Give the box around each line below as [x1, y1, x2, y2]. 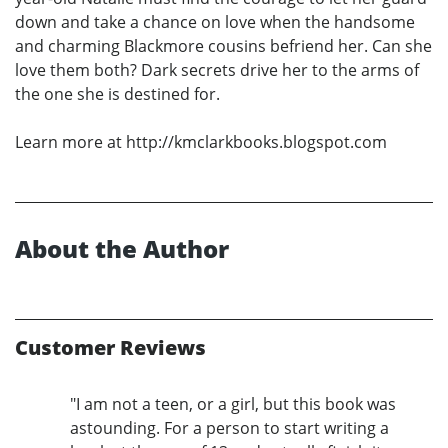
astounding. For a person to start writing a [70, 417, 389, 440]
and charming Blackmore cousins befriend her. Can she [15, 35, 432, 58]
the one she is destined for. [15, 83, 220, 106]
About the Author [15, 232, 229, 266]
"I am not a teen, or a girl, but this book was [70, 393, 396, 416]
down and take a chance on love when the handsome [15, 11, 415, 34]
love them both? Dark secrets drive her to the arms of [15, 59, 419, 82]
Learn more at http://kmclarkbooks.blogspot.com [15, 131, 387, 154]
